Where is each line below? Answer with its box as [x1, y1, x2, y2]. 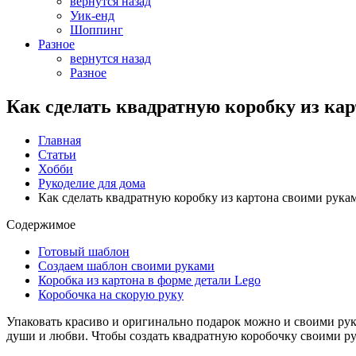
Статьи [38, 147, 76, 161]
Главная [38, 133, 81, 147]
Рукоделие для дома [38, 176, 145, 190]
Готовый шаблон [38, 244, 130, 258]
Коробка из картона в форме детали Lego [38, 273, 261, 287]
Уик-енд [70, 9, 114, 22]
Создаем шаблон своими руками [38, 258, 215, 273]
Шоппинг [70, 23, 123, 37]
